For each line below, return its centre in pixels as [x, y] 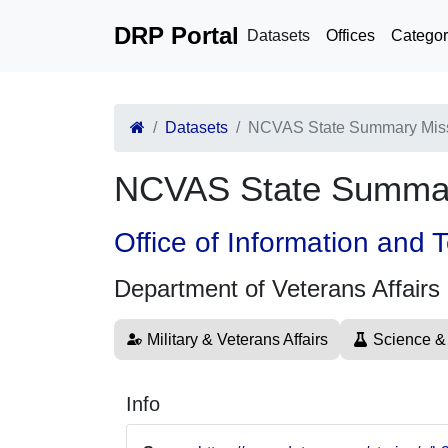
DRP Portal [176, 35]
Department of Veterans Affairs [277, 288]
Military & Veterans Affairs [237, 339]
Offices [350, 35]
